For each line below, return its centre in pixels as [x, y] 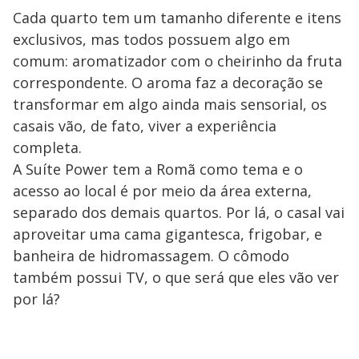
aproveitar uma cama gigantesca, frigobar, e [167, 234]
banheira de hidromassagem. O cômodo [151, 256]
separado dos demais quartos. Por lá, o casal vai [179, 213]
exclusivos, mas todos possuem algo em [151, 40]
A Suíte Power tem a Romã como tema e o [158, 169]
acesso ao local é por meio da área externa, [162, 191]
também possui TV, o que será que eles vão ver [176, 278]
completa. [47, 148]
